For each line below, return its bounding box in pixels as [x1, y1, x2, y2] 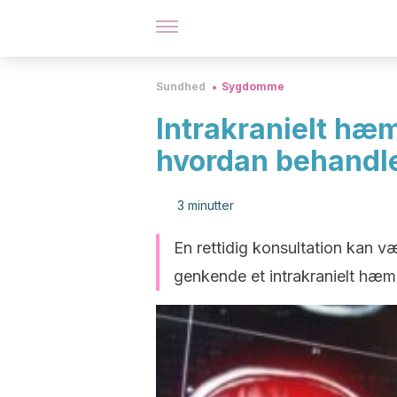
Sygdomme [222, 80, 284, 93]
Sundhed [156, 80, 206, 93]
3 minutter [177, 198, 234, 213]
